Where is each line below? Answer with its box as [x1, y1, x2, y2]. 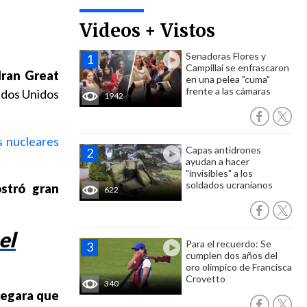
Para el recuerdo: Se [186, 238, 271, 249]
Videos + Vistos [79, 19, 215, 42]
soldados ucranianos [186, 179, 273, 191]
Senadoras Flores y [186, 50, 266, 62]
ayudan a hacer [186, 156, 249, 167]
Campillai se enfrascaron [186, 62, 289, 73]
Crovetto [186, 273, 225, 284]
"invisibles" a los [186, 167, 253, 179]
